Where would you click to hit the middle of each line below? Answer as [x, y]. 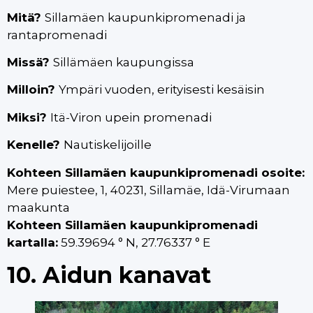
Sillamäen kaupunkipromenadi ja [145, 17]
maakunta [38, 207]
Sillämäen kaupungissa [125, 63]
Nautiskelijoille [108, 145]
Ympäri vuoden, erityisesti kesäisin [162, 90]
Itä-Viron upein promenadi [131, 117]
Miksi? [29, 117]
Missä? [30, 63]
